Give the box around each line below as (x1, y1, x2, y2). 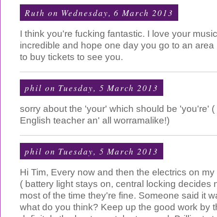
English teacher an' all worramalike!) (20, 115, 170, 125)
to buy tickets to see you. (20, 52, 123, 62)
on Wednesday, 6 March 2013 (45, 7, 173, 18)
